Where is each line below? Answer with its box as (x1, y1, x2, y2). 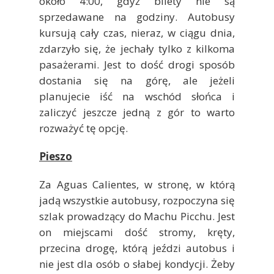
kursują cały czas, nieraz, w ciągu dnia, (39, 25, 235, 40)
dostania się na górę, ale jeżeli (39, 73, 235, 87)
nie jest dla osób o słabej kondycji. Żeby (39, 256, 235, 271)
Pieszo (39, 149, 72, 163)
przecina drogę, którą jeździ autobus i (39, 240, 235, 255)
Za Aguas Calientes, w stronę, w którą (39, 177, 235, 191)
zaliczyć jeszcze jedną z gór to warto (39, 105, 235, 119)
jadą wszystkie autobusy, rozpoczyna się (39, 193, 235, 207)
